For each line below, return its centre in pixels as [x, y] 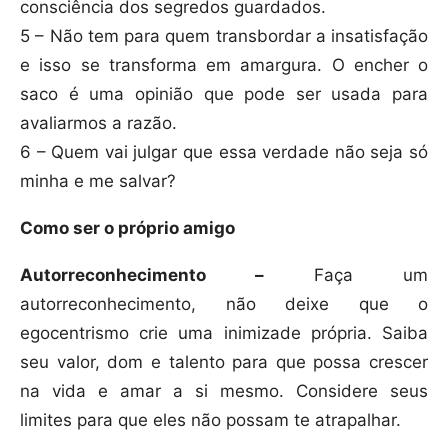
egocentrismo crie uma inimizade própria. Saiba [224, 333]
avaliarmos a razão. [98, 123]
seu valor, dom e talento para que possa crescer [224, 362]
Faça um [346, 275]
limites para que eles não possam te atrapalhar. [210, 420]
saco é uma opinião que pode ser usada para [224, 94]
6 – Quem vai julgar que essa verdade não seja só [224, 152]
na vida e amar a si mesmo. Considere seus [224, 391]
